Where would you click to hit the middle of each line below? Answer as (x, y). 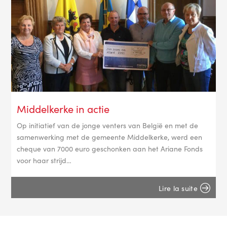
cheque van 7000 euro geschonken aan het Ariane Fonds (109, 149)
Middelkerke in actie (63, 108)
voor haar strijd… (44, 160)
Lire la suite (178, 188)
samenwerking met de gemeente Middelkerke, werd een (109, 137)
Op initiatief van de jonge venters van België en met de (107, 125)
